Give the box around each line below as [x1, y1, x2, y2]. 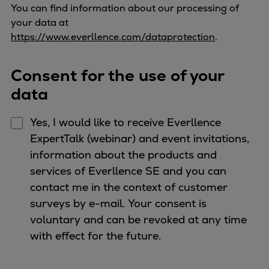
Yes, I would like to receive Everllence [29, 115, 221, 130]
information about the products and [29, 148, 217, 162]
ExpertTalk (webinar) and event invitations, [29, 131, 249, 146]
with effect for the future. [29, 229, 161, 243]
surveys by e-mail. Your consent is [29, 196, 128, 211]
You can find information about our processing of [11, 2, 239, 15]
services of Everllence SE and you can [29, 164, 226, 178]
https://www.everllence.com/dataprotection [11, 31, 215, 44]
